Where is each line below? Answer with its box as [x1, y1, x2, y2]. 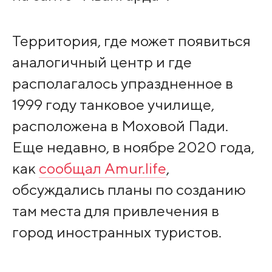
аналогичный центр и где [12, 52, 192, 71]
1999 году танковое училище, [12, 95, 214, 114]
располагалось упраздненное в [12, 73, 233, 92]
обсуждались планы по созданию [12, 180, 246, 199]
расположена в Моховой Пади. [12, 116, 228, 135]
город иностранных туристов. [12, 222, 222, 241]
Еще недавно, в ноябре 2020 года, [12, 137, 254, 156]
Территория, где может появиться [12, 31, 251, 50]
